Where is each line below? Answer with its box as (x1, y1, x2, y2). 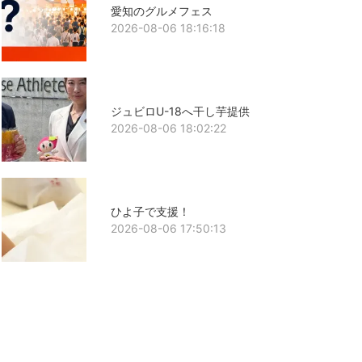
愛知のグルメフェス (110, 3, 213, 18)
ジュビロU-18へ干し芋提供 (110, 103, 250, 118)
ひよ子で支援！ (110, 204, 190, 219)
